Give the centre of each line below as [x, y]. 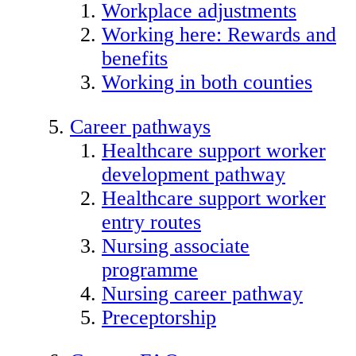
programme [150, 269]
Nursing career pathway [202, 293]
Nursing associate [176, 246]
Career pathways [140, 126]
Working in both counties [207, 83]
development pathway [193, 174]
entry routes [151, 222]
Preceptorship [159, 317]
